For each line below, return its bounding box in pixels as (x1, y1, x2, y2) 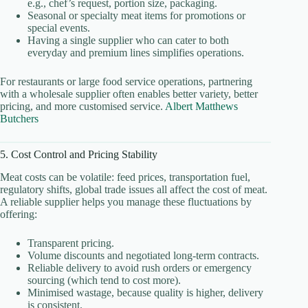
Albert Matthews (165, 100, 238, 113)
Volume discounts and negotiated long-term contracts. (27, 249, 259, 261)
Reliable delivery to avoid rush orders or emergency (27, 261, 252, 274)
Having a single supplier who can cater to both (27, 34, 229, 47)
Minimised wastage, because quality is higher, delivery (27, 286, 263, 298)
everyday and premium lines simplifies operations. (27, 47, 244, 59)
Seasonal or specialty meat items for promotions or (27, 10, 245, 22)
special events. (27, 22, 90, 34)
